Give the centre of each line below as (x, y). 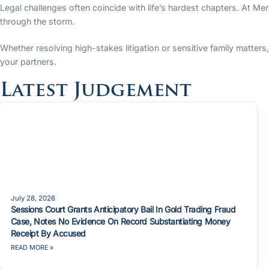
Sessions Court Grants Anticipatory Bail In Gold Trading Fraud (123, 209)
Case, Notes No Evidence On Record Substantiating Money (120, 221)
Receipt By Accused (48, 233)
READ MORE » (32, 247)
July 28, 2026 (33, 198)
